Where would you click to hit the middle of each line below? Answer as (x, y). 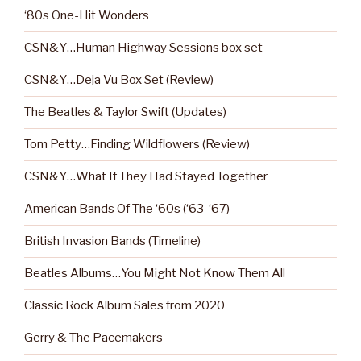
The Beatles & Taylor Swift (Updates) (125, 112)
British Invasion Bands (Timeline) (112, 241)
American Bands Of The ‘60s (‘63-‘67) (127, 209)
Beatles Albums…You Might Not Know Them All (155, 274)
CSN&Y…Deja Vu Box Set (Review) (119, 80)
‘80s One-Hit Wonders (87, 16)
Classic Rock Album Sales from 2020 (124, 306)
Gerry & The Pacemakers (93, 338)
